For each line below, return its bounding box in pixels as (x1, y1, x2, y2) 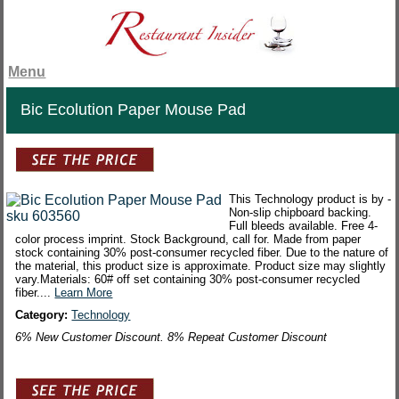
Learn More (54, 286, 113, 300)
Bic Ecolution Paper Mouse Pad (20, 101, 247, 119)
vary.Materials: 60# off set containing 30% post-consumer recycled (15, 273, 361, 287)
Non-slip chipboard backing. (229, 206, 372, 220)
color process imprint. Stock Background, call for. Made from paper (15, 232, 362, 247)
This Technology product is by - (229, 192, 392, 207)
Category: (15, 308, 72, 322)
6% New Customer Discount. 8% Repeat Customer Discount (15, 330, 328, 345)
